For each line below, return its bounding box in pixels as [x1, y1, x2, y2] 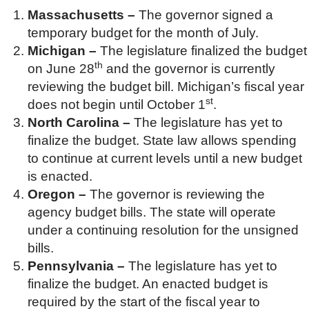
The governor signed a [139, 8, 273, 22]
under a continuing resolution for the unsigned [28, 223, 299, 237]
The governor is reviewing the [90, 187, 265, 201]
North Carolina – [28, 115, 134, 130]
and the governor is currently [103, 61, 275, 76]
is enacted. [28, 169, 92, 183]
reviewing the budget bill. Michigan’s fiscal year [28, 79, 304, 94]
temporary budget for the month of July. [28, 26, 259, 40]
